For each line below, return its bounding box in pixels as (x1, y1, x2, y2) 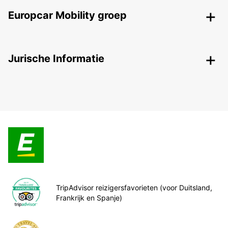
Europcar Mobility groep (8, 9, 127, 22)
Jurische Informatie (8, 52, 104, 65)
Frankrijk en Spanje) (56, 193, 122, 202)
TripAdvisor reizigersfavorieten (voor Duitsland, (56, 183, 212, 192)
